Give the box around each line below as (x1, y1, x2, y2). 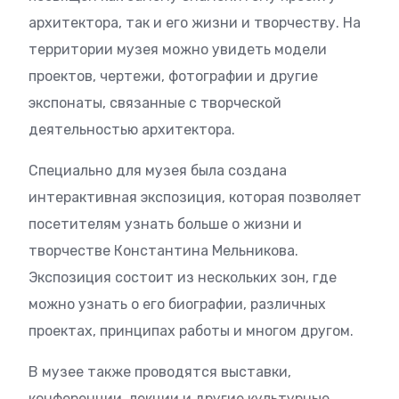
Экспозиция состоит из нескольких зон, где (28, 269, 337, 286)
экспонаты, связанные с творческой (28, 94, 281, 111)
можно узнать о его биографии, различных (28, 296, 326, 313)
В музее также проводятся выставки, (28, 363, 291, 380)
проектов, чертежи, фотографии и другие (28, 68, 318, 85)
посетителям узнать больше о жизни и (28, 216, 302, 232)
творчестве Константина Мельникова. (28, 242, 298, 259)
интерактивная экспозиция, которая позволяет (28, 189, 362, 206)
